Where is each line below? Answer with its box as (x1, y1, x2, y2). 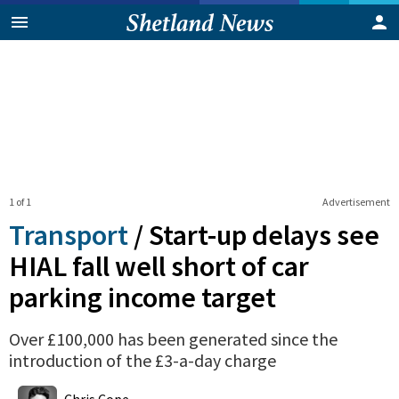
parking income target (9, 279, 276, 315)
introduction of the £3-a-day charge (9, 348, 276, 371)
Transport (9, 216, 128, 253)
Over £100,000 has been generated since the (9, 327, 338, 350)
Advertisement (322, 194, 390, 208)
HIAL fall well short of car (9, 248, 309, 284)
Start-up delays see (149, 216, 379, 253)
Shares (121, 379, 146, 390)
